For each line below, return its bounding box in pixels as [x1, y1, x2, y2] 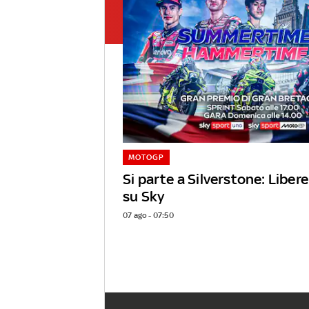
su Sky [123, 188, 165, 206]
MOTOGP [128, 152, 164, 163]
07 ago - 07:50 [123, 210, 174, 221]
